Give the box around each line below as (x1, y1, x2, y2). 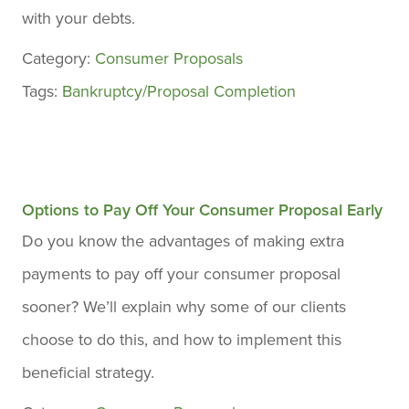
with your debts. (22, 6, 135, 30)
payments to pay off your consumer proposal (22, 262, 341, 286)
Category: (22, 47, 95, 70)
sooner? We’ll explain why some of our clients (22, 295, 346, 319)
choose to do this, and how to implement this (22, 328, 341, 351)
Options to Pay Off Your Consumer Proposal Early (22, 198, 383, 222)
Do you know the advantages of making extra (22, 229, 344, 253)
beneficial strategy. (22, 361, 154, 384)
